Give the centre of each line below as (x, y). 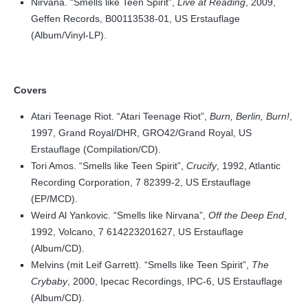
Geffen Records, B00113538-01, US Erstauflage (135, 19)
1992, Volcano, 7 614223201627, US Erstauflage (137, 232)
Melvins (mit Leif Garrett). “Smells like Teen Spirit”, (141, 265)
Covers (30, 90)
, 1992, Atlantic (249, 166)
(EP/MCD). (54, 199)
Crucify (201, 166)
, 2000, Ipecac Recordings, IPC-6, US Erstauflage (175, 281)
